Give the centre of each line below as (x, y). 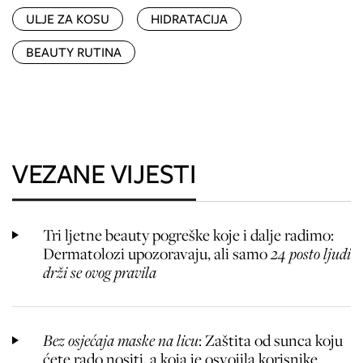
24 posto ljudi (309, 254)
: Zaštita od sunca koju (271, 341)
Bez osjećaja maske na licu (121, 341)
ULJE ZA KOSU (68, 19)
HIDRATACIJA (189, 19)
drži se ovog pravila (100, 273)
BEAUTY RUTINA (74, 53)
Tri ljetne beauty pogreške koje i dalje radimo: (188, 235)
